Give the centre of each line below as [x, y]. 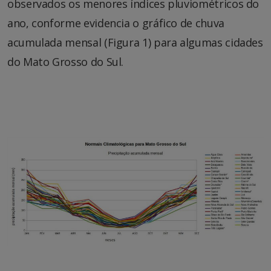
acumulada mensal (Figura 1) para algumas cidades [135, 42]
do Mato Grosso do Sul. [66, 61]
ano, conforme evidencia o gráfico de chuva [116, 23]
